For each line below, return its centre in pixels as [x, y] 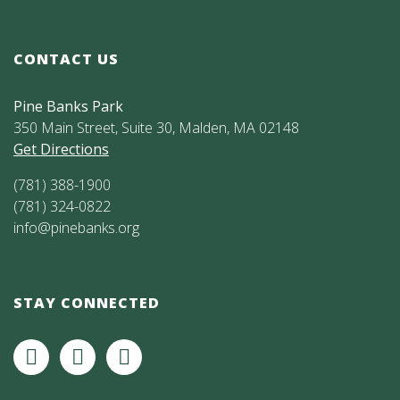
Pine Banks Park [68, 106]
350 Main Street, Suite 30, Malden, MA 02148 [156, 127]
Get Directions [61, 149]
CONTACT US [66, 58]
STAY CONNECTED [87, 302]
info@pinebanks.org [76, 227]
